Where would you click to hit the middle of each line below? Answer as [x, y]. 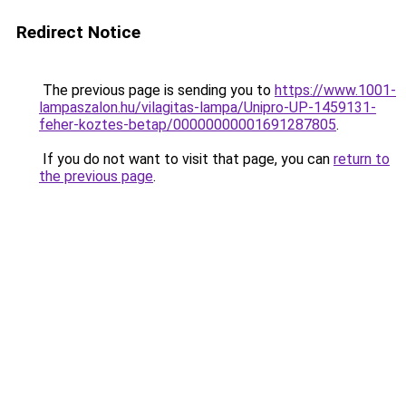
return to [362, 159]
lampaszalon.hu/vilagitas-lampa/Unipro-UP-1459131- [208, 107]
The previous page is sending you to [157, 90]
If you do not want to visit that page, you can [186, 159]
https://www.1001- [335, 90]
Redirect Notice [78, 32]
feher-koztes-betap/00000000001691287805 [188, 125]
